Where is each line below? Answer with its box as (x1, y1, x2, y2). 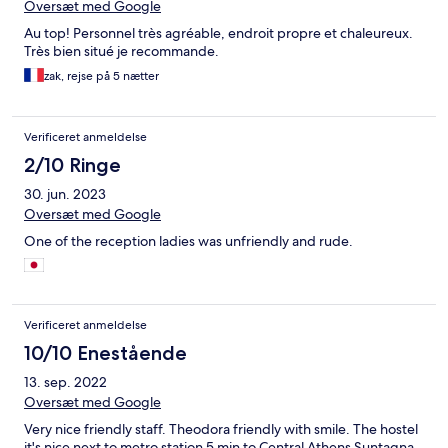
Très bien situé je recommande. (24, 42, 219, 61)
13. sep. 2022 (24, 373, 107, 392)
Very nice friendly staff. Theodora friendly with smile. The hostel (24, 420, 418, 439)
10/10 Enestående (24, 341, 187, 366)
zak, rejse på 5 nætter (44, 68, 159, 85)
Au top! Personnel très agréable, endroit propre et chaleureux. (24, 24, 413, 43)
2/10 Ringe (24, 153, 121, 178)
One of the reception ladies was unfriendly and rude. (24, 232, 353, 251)
